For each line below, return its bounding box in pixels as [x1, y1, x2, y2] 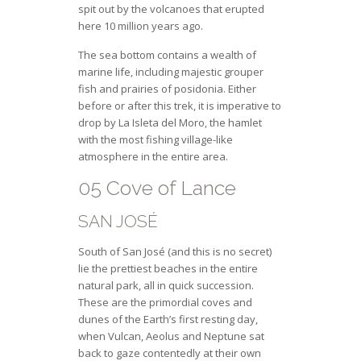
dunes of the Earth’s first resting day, [77, 311, 258, 326]
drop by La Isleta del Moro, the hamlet [77, 114, 262, 130]
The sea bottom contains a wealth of [77, 47, 256, 62]
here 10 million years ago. [77, 18, 203, 33]
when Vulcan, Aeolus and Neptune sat [77, 328, 264, 343]
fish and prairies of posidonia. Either [77, 81, 256, 96]
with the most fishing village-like [77, 131, 233, 147]
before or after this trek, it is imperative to [77, 98, 281, 113]
